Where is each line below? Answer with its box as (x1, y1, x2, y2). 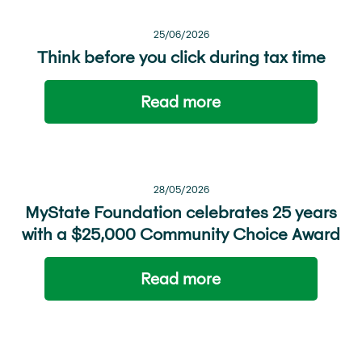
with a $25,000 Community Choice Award (22, 224, 340, 243)
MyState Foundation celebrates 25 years (25, 202, 337, 221)
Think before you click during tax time (36, 47, 326, 66)
